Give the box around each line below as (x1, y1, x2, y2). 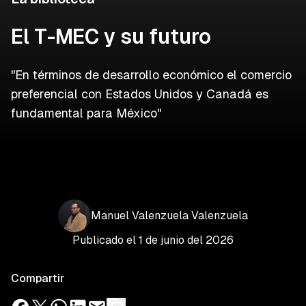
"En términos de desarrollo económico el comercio (11, 68, 292, 82)
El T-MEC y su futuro (11, 25, 211, 48)
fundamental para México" (11, 106, 161, 120)
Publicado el (72, 234, 139, 247)
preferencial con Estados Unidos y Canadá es (11, 87, 268, 101)
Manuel (91, 209, 129, 222)
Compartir (11, 272, 64, 285)
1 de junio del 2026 (139, 234, 234, 247)
